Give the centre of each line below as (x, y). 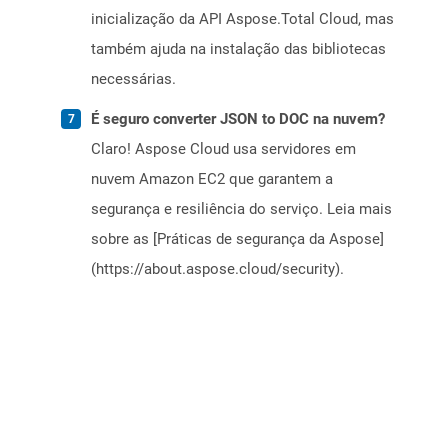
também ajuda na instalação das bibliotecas (238, 49)
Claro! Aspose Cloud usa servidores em (223, 149)
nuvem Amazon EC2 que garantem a (212, 179)
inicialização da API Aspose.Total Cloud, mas (242, 19)
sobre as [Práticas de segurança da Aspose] (237, 239)
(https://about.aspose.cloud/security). (217, 269)
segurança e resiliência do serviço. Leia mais (241, 209)
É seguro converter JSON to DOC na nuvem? (238, 119)
